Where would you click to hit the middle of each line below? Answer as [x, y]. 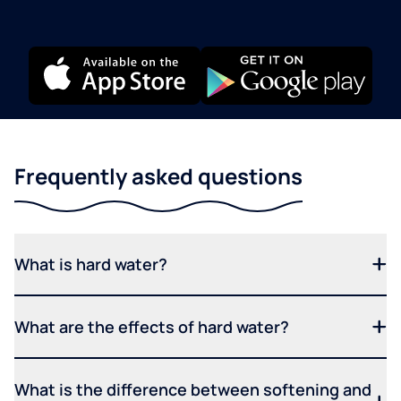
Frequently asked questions [158, 175]
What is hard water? [91, 264]
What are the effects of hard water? [152, 326]
